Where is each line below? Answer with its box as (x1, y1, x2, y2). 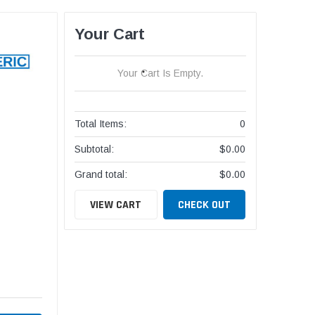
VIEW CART (90, 197, 142, 212)
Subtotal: (75, 143, 115, 155)
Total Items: (75, 118, 127, 130)
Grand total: (75, 169, 128, 181)
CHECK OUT (178, 197, 231, 212)
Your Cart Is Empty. (117, 67, 204, 79)
